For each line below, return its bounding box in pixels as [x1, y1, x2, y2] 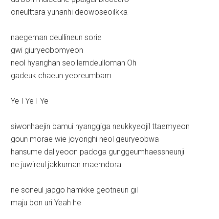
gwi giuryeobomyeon [11, 45, 84, 55]
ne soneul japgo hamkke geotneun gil [11, 185, 138, 195]
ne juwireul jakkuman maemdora [11, 160, 122, 170]
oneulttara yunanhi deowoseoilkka [11, 7, 128, 17]
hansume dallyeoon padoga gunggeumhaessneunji [11, 147, 185, 157]
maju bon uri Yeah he [11, 198, 82, 208]
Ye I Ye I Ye [11, 96, 49, 106]
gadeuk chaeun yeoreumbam [11, 71, 112, 81]
